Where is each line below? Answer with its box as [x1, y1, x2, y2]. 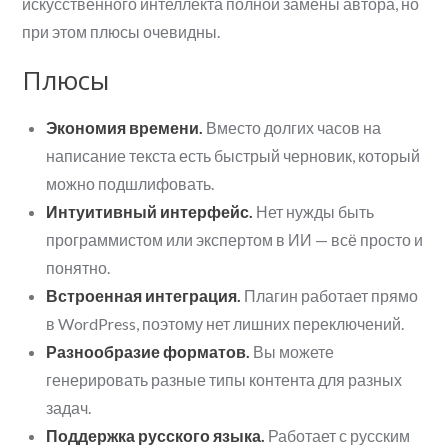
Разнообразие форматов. [46, 341, 251, 361]
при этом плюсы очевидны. [22, 21, 221, 41]
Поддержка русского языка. [46, 425, 266, 445]
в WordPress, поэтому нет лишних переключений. [46, 313, 405, 333]
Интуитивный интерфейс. [46, 201, 254, 221]
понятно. [46, 257, 111, 277]
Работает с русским [265, 425, 411, 445]
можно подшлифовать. [46, 173, 215, 193]
